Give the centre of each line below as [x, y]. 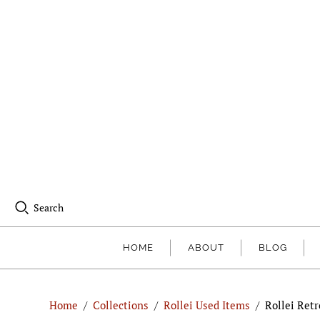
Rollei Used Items [206, 305]
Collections [120, 305]
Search [49, 208]
